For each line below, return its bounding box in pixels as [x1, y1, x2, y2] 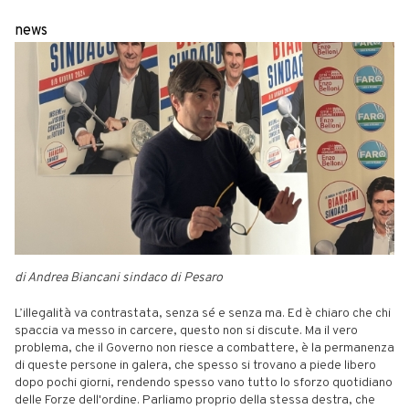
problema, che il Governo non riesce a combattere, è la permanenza [15, 340, 394, 356]
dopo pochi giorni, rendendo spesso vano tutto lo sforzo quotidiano [15, 374, 393, 391]
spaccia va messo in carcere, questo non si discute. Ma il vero [15, 322, 358, 339]
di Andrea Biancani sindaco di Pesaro [15, 269, 223, 286]
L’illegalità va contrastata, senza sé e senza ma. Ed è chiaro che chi [15, 305, 391, 321]
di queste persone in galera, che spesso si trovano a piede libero [15, 357, 376, 373]
